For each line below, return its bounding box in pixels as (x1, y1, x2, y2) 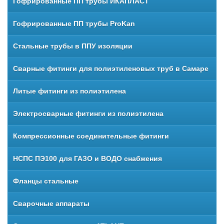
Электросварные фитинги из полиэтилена (13, 109, 163, 117)
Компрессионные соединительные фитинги (13, 132, 169, 140)
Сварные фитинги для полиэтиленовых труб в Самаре (13, 64, 208, 72)
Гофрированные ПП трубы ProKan (13, 19, 135, 27)
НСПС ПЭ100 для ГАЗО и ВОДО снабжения (13, 154, 162, 162)
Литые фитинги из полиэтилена (13, 87, 126, 95)
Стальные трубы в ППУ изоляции (13, 42, 132, 50)
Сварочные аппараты (13, 199, 89, 207)
